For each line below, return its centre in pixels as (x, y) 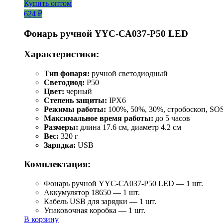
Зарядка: (60, 145)
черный (78, 91)
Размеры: (61, 127)
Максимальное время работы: (99, 118)
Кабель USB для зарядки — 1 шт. (100, 202)
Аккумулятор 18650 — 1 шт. (92, 193)
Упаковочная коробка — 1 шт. (95, 211)
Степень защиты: (75, 100)
